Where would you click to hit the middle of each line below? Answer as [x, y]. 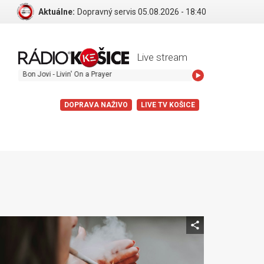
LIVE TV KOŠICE [168, 105]
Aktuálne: [56, 11]
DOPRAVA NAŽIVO [96, 105]
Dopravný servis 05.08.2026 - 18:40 [141, 11]
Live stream [162, 57]
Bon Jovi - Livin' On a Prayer [48, 74]
